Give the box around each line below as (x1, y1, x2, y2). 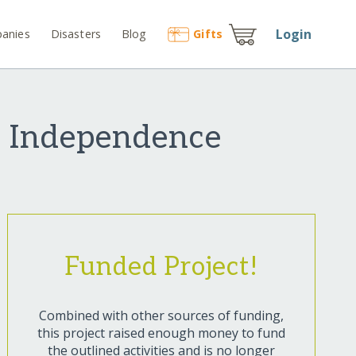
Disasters (50, 25, 102, 41)
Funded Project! (64, 252, 258, 283)
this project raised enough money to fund (37, 324, 285, 342)
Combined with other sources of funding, (38, 307, 284, 325)
